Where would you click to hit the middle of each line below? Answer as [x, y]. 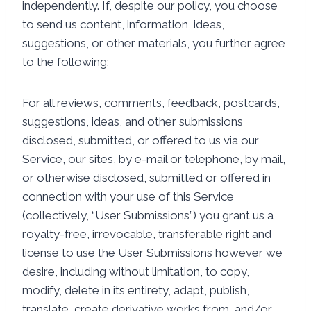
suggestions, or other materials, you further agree [154, 43]
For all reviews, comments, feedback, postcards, [151, 103]
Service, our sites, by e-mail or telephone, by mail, [154, 159]
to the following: [66, 62]
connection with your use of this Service [128, 196]
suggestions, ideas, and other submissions [133, 121]
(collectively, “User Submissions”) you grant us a [148, 215]
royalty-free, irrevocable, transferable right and [147, 234]
